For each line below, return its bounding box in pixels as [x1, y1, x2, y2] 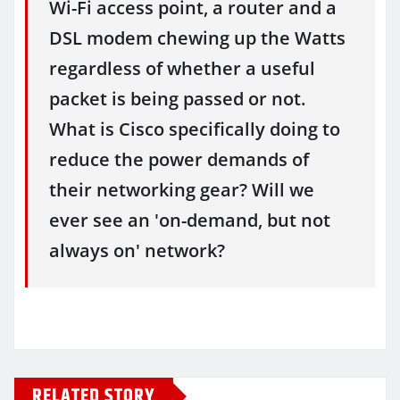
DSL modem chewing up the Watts [49, 26, 346, 51]
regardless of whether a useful [49, 56, 315, 81]
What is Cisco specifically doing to [49, 117, 340, 142]
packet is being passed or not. [49, 87, 305, 112]
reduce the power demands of [49, 147, 309, 172]
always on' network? [49, 238, 225, 263]
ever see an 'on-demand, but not [49, 208, 330, 233]
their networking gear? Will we [49, 178, 314, 203]
